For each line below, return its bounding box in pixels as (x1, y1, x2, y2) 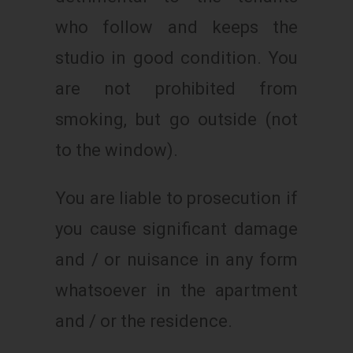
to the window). (55, 139, 178, 160)
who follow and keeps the (55, 17, 298, 37)
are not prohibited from (55, 78, 298, 98)
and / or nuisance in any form (55, 249, 298, 269)
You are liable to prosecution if (55, 188, 298, 208)
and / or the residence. (55, 310, 232, 331)
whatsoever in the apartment (55, 280, 298, 300)
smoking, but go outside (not (55, 109, 298, 129)
